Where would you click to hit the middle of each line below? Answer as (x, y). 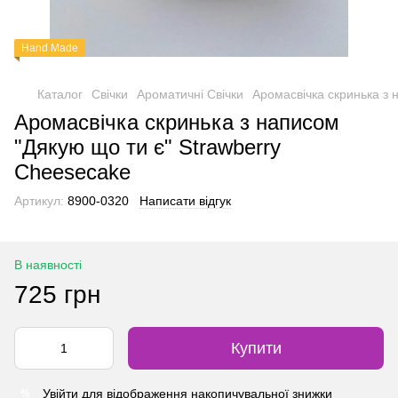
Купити (256, 348)
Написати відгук (185, 201)
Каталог (60, 94)
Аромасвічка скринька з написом (177, 122)
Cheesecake (72, 172)
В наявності (48, 265)
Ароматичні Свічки (190, 94)
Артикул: (39, 201)
